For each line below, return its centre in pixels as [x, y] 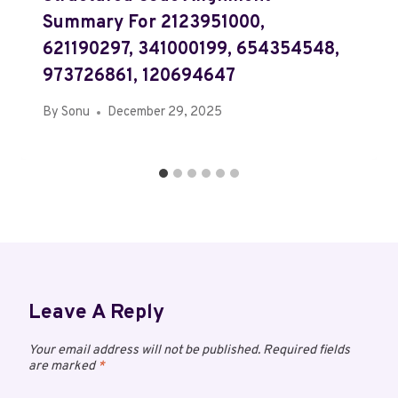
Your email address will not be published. [144, 351]
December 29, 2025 [165, 113]
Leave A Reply [96, 314]
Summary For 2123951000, [154, 24]
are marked [63, 367]
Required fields [306, 351]
